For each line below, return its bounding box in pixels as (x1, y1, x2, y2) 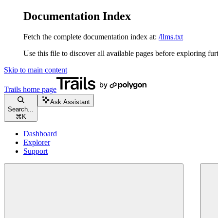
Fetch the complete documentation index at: (23, 32, 157, 41)
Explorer (23, 138, 50, 146)
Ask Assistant (50, 98, 90, 106)
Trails (4, 85, 21, 93)
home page (21, 85, 56, 93)
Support (23, 146, 48, 155)
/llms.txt (159, 32, 183, 41)
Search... (8, 105, 34, 113)
